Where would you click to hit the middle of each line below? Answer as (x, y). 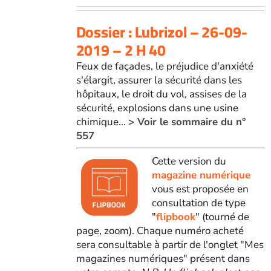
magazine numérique (201, 175)
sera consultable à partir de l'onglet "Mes (170, 244)
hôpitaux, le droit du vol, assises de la (161, 94)
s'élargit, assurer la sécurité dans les (159, 80)
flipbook (175, 217)
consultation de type (198, 203)
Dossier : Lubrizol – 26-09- (162, 31)
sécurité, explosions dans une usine (157, 108)
